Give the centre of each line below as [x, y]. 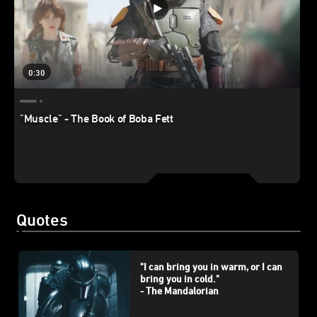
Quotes [42, 219]
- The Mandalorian [179, 291]
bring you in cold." [179, 279]
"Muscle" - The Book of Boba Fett [97, 118]
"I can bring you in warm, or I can [211, 267]
